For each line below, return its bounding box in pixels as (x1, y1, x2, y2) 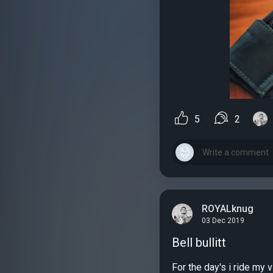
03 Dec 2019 (202, 216, 244, 225)
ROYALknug (202, 202, 253, 214)
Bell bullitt (172, 235, 226, 250)
